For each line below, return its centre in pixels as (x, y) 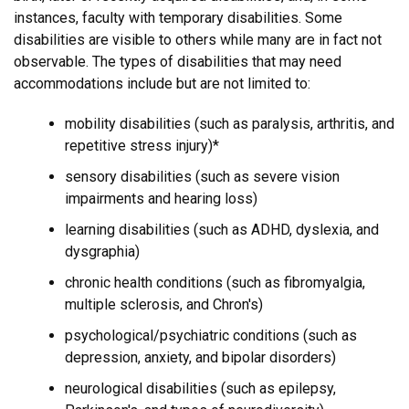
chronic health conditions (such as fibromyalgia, (215, 283)
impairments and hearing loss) (161, 199)
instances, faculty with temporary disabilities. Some (178, 18)
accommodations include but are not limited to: (162, 84)
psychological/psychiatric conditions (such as (211, 336)
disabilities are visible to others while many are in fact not (198, 40)
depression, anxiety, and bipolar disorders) (200, 357)
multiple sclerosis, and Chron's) (164, 304)
